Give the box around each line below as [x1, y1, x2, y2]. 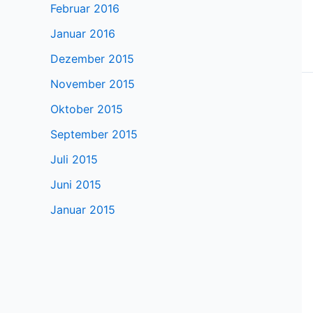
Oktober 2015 [50, 102, 123, 117]
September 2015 [50, 127, 138, 142]
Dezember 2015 [50, 52, 134, 66]
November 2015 [50, 77, 135, 92]
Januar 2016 [50, 27, 115, 41]
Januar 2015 [50, 203, 115, 217]
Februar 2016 [50, 1, 119, 16]
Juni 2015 [50, 177, 101, 192]
